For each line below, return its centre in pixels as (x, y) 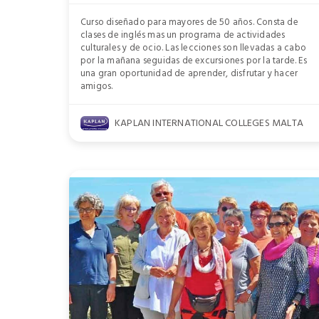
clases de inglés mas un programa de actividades (183, 35)
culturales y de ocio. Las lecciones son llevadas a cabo (194, 48)
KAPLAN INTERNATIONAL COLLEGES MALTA (209, 123)
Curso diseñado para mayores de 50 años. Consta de (189, 22)
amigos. (97, 87)
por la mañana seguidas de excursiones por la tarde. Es (194, 61)
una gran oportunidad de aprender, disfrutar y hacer (189, 74)
